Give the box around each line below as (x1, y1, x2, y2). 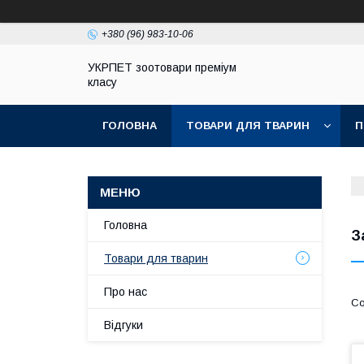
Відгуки (104, 318, 143, 331)
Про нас (104, 285, 147, 298)
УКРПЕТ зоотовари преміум (88, 61, 236, 74)
